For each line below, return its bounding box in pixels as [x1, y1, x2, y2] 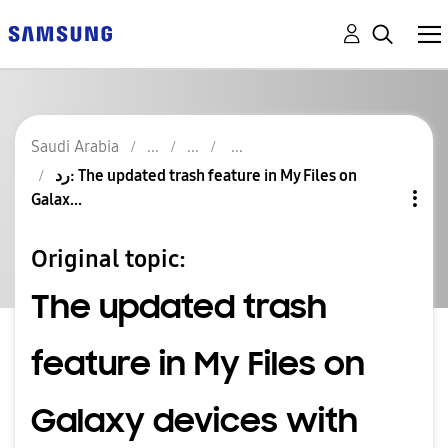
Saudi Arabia [31, 137, 119, 156]
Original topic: [31, 244, 186, 273]
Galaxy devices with [31, 399, 358, 442]
